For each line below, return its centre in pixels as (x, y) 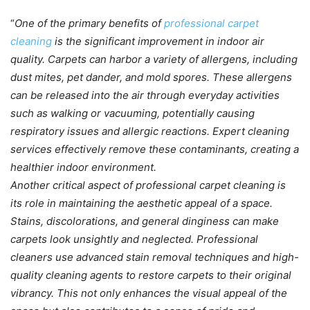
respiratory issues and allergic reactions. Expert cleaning (150, 131)
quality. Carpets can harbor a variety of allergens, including (154, 59)
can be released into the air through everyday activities (145, 95)
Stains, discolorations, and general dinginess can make (145, 221)
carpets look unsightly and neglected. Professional (134, 239)
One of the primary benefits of (89, 23)
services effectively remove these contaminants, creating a (155, 149)
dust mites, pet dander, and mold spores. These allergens (151, 77)
